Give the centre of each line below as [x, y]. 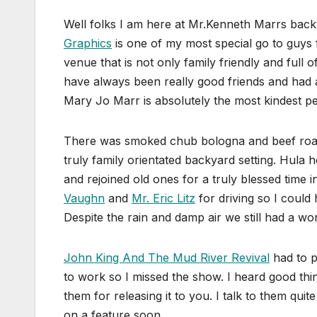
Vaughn [84, 198]
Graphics [88, 43]
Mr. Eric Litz [163, 198]
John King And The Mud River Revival [167, 257]
